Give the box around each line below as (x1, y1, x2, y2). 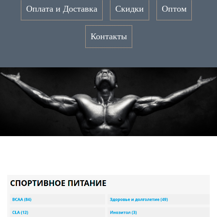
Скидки (115, 4, 144, 14)
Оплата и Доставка (26, 4, 97, 14)
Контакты (90, 31, 127, 41)
